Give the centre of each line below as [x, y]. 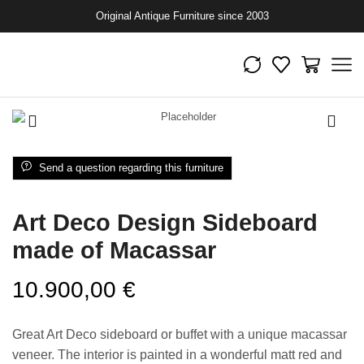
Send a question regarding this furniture [131, 167]
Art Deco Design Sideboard [165, 222]
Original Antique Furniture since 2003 [182, 16]
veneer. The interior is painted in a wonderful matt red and [177, 354]
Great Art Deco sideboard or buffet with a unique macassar [180, 334]
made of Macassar [114, 250]
